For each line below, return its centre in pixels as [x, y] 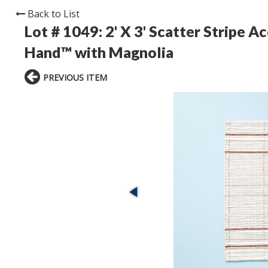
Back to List [54, 14]
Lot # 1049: [65, 31]
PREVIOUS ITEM [75, 78]
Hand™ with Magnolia [99, 52]
